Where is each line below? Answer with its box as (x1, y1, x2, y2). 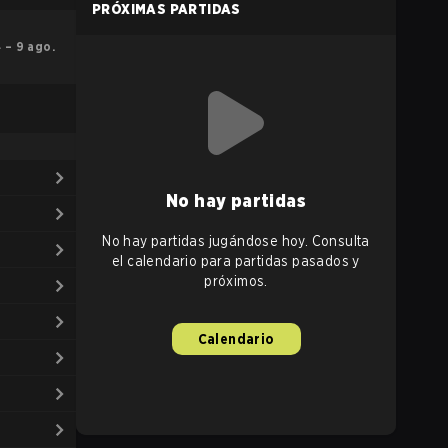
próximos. (204, 273, 268, 289)
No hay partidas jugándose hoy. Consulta (102, 233, 370, 249)
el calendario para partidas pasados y (112, 253, 360, 269)
